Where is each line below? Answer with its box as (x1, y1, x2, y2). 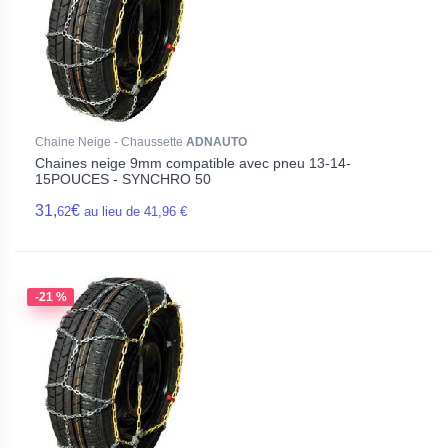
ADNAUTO (186, 135, 247, 149)
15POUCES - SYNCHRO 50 (35, 171, 211, 187)
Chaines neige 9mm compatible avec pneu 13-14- (35, 155, 351, 171)
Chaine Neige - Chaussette (35, 135, 186, 149)
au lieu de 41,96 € (84, 204, 187, 219)
